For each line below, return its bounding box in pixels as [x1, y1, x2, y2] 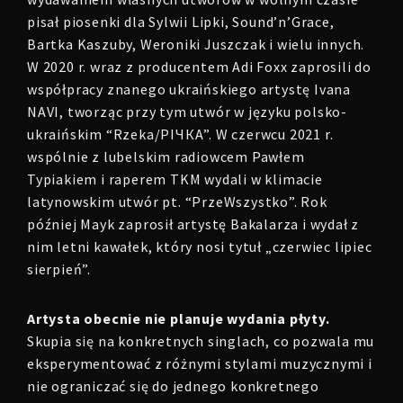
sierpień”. [27, 259, 91, 278]
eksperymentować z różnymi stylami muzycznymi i [27, 354, 372, 372]
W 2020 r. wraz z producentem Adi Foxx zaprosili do [27, 57, 372, 76]
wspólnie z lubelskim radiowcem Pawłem [27, 147, 305, 166]
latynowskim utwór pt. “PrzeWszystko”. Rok [27, 192, 327, 210]
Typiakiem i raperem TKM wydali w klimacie [27, 169, 323, 188]
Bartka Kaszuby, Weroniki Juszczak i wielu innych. [27, 34, 365, 53]
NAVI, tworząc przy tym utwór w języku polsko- [27, 102, 347, 121]
